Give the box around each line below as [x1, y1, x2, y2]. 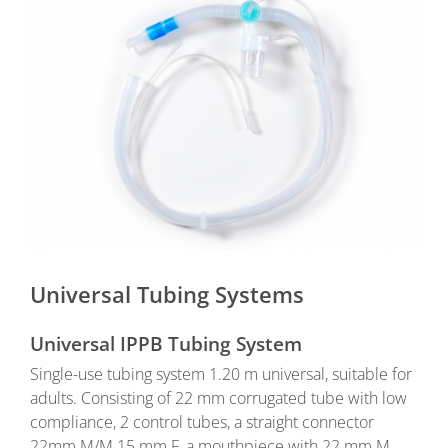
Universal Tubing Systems [30, 279, 304, 311]
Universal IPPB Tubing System [30, 330, 302, 358]
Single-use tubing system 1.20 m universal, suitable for [30, 363, 412, 386]
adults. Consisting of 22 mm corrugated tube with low [30, 387, 407, 410]
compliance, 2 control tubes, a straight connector [30, 411, 374, 434]
